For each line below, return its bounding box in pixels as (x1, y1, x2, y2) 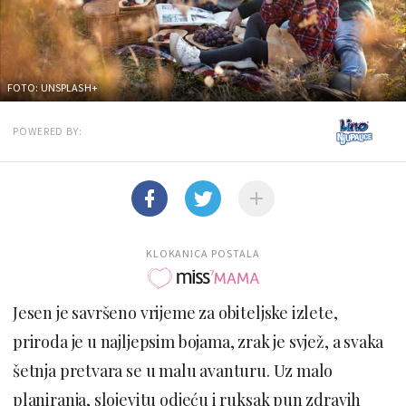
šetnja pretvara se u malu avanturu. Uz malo (13, 359, 333, 382)
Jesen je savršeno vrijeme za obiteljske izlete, (13, 301, 338, 324)
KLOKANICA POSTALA (145, 246, 261, 260)
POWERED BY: (13, 123, 82, 138)
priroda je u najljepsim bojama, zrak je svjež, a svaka (13, 330, 384, 353)
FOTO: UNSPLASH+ (7, 80, 98, 94)
